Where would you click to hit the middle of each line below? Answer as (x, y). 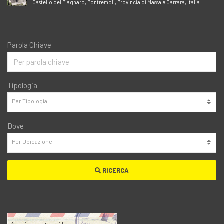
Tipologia (22, 85)
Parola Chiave (29, 45)
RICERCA (115, 170)
